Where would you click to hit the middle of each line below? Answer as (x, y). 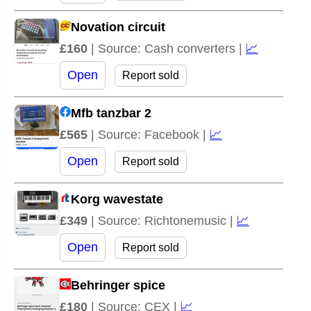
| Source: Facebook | (150, 134)
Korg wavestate (117, 199)
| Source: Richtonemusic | (164, 220)
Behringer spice (118, 285)
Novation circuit (118, 27)
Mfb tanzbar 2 (111, 113)
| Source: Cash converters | (168, 48)
